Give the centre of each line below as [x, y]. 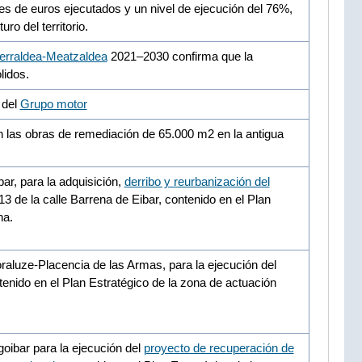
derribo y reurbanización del [197, 181]
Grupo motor [53, 103]
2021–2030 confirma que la [180, 56]
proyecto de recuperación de [219, 347]
